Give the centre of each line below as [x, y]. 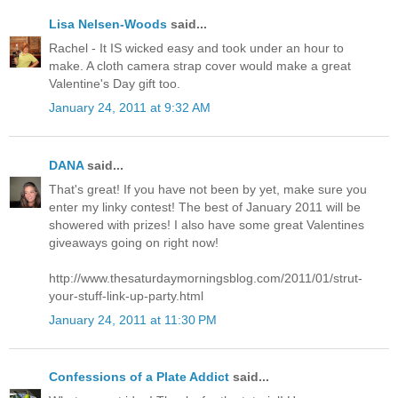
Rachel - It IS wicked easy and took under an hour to [196, 48]
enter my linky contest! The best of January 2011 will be [205, 207]
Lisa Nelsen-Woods [108, 24]
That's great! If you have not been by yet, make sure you [208, 189]
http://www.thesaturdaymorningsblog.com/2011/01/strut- [206, 278]
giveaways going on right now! [134, 242]
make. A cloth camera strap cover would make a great [200, 66]
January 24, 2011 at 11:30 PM [133, 319]
